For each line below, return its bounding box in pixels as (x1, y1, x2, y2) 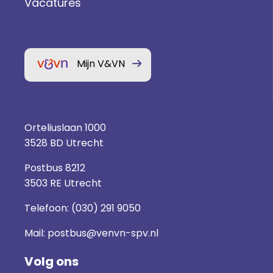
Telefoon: (24, 200, 71, 215)
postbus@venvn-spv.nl (48, 225, 158, 240)
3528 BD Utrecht (24, 135, 104, 150)
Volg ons (24, 252, 79, 270)
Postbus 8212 (24, 160, 85, 175)
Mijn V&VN (77, 56, 125, 71)
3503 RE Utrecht (24, 175, 102, 190)
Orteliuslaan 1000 (24, 120, 106, 135)
